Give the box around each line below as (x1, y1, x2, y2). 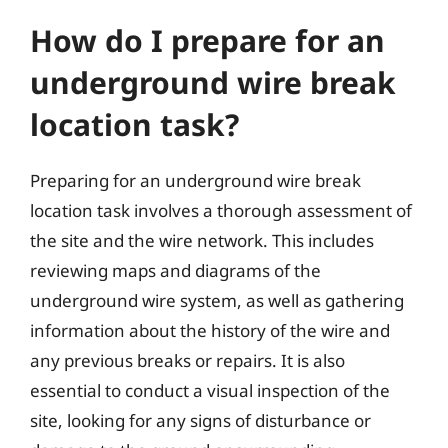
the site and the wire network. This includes (30, 229, 374, 252)
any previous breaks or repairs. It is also (30, 349, 345, 372)
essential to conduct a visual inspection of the (30, 379, 390, 402)
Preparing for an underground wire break (30, 169, 361, 192)
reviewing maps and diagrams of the (30, 259, 321, 282)
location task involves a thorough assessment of (30, 199, 412, 222)
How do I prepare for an (30, 20, 385, 61)
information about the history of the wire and (30, 319, 390, 342)
